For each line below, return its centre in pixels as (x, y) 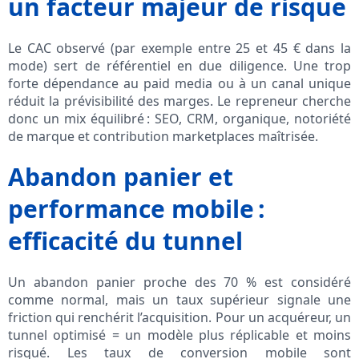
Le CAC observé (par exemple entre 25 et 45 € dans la (179, 48)
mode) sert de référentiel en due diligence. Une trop (179, 66)
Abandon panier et (121, 177)
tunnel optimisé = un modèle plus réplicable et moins (179, 335)
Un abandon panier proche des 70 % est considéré (179, 282)
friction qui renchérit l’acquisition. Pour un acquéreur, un (179, 318)
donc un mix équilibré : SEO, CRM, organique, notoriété (179, 119)
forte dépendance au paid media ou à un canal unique (179, 84)
